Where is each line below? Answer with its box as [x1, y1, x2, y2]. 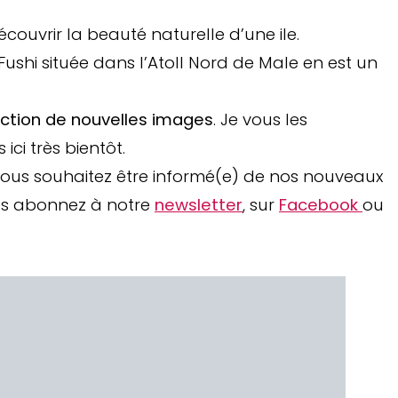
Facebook [279, 194, 362, 216]
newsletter [155, 194, 243, 216]
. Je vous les [213, 108, 307, 131]
